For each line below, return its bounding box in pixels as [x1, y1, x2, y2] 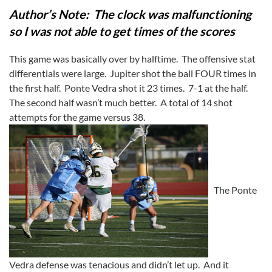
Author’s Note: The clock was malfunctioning [9, 7, 251, 21]
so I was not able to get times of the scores [9, 24, 235, 38]
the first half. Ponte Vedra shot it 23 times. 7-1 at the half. [9, 82, 248, 93]
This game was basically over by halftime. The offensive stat [9, 53, 256, 64]
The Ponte [208, 183, 257, 195]
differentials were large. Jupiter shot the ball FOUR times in [9, 67, 256, 79]
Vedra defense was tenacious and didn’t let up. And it [9, 258, 229, 270]
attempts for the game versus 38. [9, 111, 149, 123]
